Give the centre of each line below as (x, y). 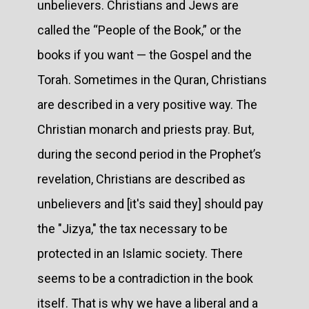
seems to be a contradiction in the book (145, 278)
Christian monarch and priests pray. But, (146, 129)
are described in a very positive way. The (147, 104)
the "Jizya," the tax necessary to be (132, 228)
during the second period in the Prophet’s (149, 154)
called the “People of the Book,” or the (139, 30)
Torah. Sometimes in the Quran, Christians (152, 79)
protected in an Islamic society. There (140, 253)
